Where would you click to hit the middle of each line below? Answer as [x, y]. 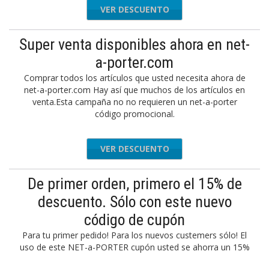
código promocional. [134, 114]
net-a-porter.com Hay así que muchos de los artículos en [134, 90]
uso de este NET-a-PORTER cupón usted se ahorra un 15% [134, 247]
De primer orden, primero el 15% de [134, 184]
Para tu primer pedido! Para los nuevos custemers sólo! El [134, 235]
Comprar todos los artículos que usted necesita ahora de [134, 78]
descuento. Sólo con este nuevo [134, 202]
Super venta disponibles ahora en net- [134, 44]
